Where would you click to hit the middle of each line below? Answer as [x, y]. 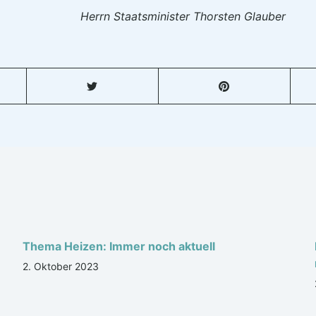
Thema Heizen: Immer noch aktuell [119, 246]
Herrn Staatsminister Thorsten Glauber [183, 16]
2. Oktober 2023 [61, 266]
